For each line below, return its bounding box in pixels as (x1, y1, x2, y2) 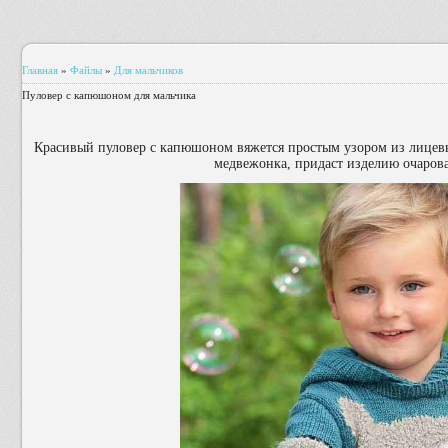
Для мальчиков (114, 64, 183, 76)
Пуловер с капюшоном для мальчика (22, 89, 196, 101)
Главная (22, 64, 58, 76)
